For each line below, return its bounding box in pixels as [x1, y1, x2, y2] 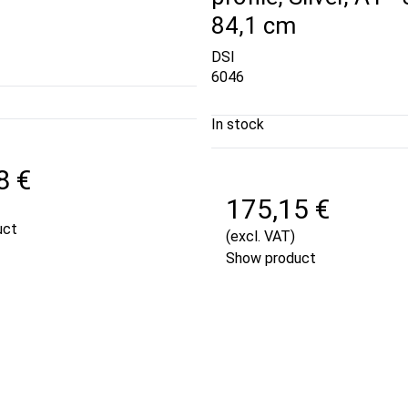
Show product [226, 249, 316, 267]
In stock [211, 115, 264, 133]
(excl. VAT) [226, 227, 295, 245]
